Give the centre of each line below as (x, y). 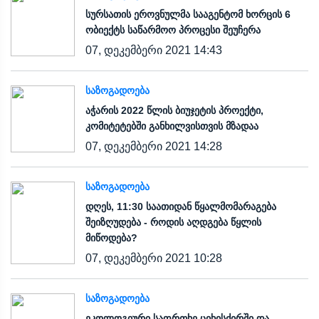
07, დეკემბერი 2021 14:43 (154, 50)
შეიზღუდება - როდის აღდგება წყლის (173, 222)
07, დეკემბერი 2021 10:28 (154, 258)
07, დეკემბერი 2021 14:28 (154, 146)
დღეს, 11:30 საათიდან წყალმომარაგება (181, 206)
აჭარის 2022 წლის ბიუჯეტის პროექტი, (174, 110)
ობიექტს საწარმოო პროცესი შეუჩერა (173, 30)
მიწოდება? (111, 237)
